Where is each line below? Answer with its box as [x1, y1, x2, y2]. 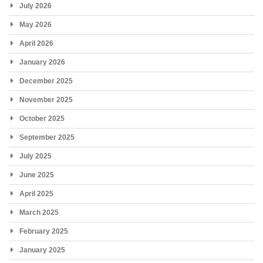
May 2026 [19, 21, 52, 29]
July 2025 [19, 152, 52, 161]
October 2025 [19, 114, 65, 123]
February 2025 [19, 227, 68, 236]
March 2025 [19, 208, 59, 217]
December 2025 [19, 77, 73, 86]
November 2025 [19, 96, 73, 104]
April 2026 [19, 39, 53, 48]
